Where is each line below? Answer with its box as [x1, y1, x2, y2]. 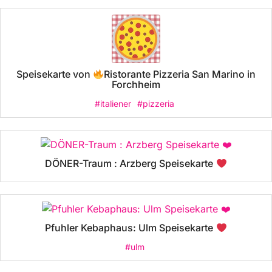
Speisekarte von [16, 68, 93, 81]
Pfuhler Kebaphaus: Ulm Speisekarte [45, 222, 216, 234]
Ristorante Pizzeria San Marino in [104, 68, 256, 81]
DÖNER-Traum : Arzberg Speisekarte [45, 157, 216, 170]
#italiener [95, 98, 131, 109]
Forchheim [112, 78, 160, 91]
